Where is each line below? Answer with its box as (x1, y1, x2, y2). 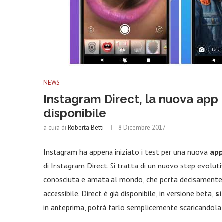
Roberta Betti (68, 123, 104, 132)
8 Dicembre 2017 (118, 123, 166, 132)
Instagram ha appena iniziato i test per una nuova (43, 147, 210, 157)
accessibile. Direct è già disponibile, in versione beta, (43, 188, 215, 198)
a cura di (43, 123, 68, 132)
